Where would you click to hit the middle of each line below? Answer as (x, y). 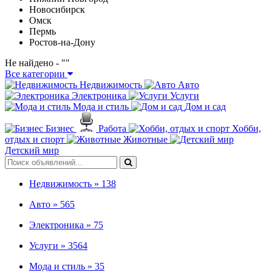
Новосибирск (57, 9)
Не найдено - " (35, 63)
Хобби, (246, 128)
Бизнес (60, 128)
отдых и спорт (35, 139)
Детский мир (32, 150)
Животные (145, 139)
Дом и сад (205, 107)
